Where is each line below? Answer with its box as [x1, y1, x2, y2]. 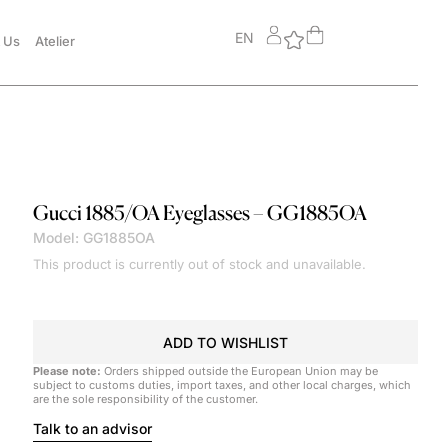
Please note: [32, 363, 101, 378]
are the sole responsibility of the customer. [32, 391, 258, 406]
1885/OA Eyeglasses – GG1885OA [84, 200, 367, 226]
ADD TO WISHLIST [162, 333, 288, 351]
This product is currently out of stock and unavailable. [32, 255, 366, 272]
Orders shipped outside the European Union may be [100, 363, 378, 378]
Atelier [35, 33, 76, 49]
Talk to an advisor [32, 419, 152, 437]
